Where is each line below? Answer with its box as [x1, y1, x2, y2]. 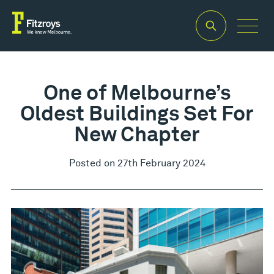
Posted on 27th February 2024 [68, 157, 206, 169]
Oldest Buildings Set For [20, 101, 254, 125]
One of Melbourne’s [43, 80, 231, 105]
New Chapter [74, 122, 200, 146]
